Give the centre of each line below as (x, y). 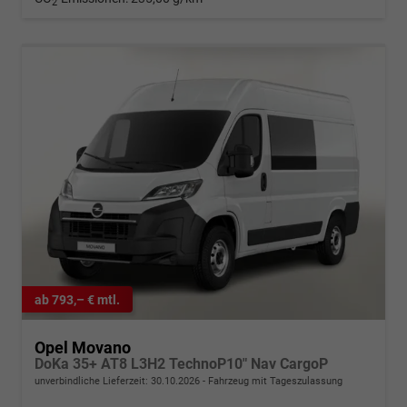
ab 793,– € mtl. (77, 299)
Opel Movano (83, 348)
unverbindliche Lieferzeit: (93, 382)
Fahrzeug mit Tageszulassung (274, 382)
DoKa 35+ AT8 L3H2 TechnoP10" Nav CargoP (181, 364)
